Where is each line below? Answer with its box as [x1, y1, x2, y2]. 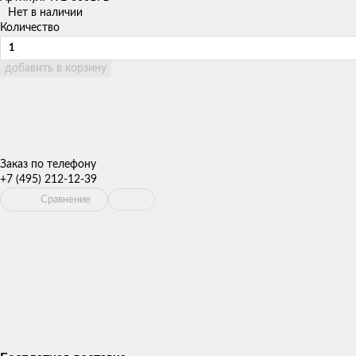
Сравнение [41, 194, 91, 205]
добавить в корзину [5, 63, 106, 75]
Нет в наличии [8, 7, 83, 19]
